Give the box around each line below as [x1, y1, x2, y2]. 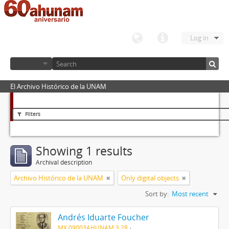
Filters [24, 110, 40, 118]
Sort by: [145, 189, 169, 198]
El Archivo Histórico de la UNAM [10, 82, 106, 91]
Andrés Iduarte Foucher [57, 212, 149, 223]
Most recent [172, 189, 209, 198]
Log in [190, 33, 209, 42]
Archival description [36, 158, 92, 167]
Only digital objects [121, 173, 179, 182]
